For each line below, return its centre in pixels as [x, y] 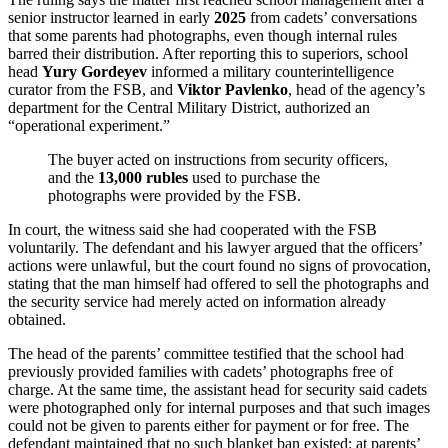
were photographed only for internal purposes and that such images [219, 407]
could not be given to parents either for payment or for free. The [208, 425]
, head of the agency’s [356, 89]
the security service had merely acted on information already [197, 301]
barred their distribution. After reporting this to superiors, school [208, 53]
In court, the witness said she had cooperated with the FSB [192, 229]
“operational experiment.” [89, 125]
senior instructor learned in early [111, 17]
